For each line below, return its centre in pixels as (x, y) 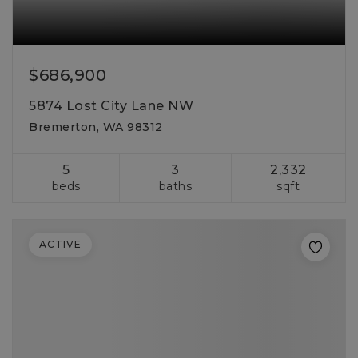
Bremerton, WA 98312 (96, 127)
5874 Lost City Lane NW (111, 106)
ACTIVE (60, 244)
